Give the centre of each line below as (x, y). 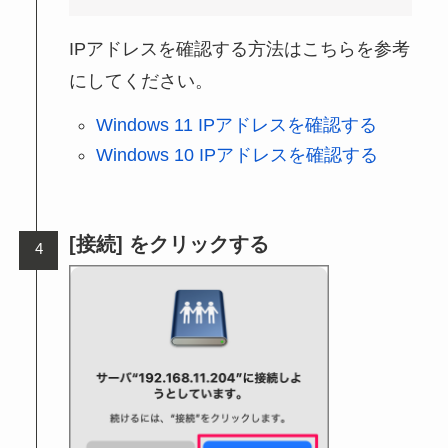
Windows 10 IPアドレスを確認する (236, 155)
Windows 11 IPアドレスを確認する (236, 124)
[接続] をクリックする (169, 244)
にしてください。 (141, 81)
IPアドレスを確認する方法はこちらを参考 (240, 49)
